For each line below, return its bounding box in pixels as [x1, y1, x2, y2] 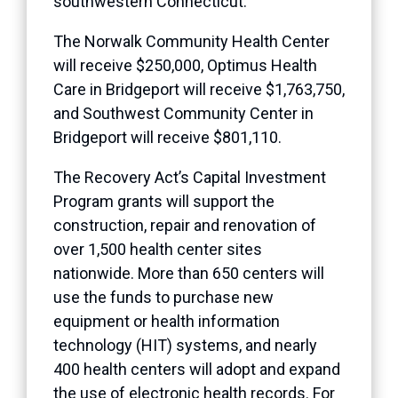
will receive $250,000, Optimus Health [53, 55, 317, 75]
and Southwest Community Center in [53, 103, 314, 123]
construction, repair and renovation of [53, 215, 316, 235]
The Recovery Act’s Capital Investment [53, 167, 326, 187]
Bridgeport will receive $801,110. [53, 127, 282, 147]
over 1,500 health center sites [53, 239, 262, 259]
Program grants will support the [53, 191, 275, 211]
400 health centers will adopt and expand [53, 359, 340, 378]
